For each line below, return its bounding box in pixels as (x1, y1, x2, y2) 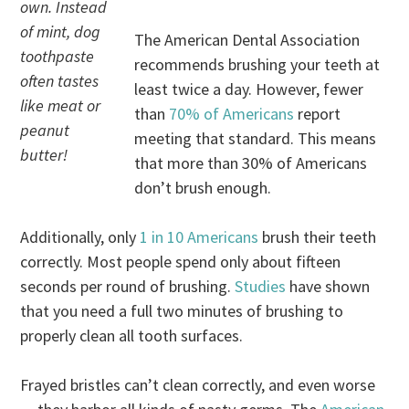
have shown (289, 275, 371, 297)
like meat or (20, 94, 101, 116)
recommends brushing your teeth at (134, 53, 381, 75)
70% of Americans (169, 102, 295, 124)
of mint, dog (20, 20, 101, 42)
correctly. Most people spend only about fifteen (20, 250, 341, 272)
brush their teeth (258, 225, 377, 247)
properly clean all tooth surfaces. (20, 324, 244, 346)
